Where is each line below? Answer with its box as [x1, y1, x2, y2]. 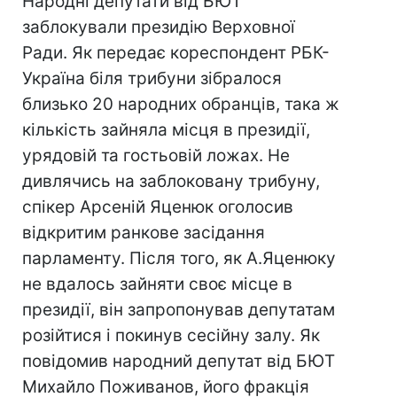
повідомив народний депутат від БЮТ [22, 351, 335, 371]
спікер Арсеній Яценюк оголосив [22, 197, 293, 217]
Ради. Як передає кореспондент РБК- [22, 43, 330, 63]
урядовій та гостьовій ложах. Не [22, 145, 290, 166]
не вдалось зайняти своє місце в [22, 274, 292, 294]
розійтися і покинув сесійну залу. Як [22, 325, 320, 346]
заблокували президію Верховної [22, 17, 295, 37]
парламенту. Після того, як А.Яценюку [22, 248, 336, 269]
